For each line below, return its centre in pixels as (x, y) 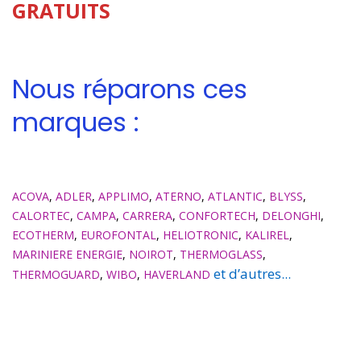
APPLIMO (124, 196)
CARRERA (147, 215)
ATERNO (178, 196)
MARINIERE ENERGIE (67, 254)
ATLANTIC (235, 196)
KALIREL (267, 234)
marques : (76, 122)
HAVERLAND (177, 274)
